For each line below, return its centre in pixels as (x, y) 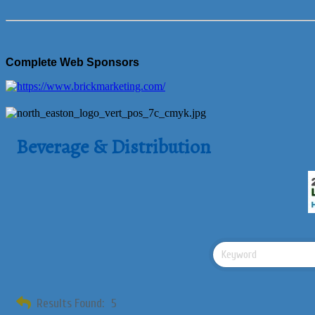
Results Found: (70, 303)
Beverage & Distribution (114, 147)
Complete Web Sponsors (72, 62)
